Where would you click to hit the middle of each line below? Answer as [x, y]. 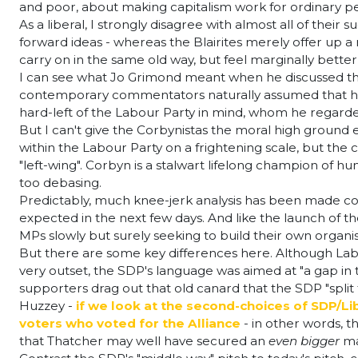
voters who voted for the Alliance [130, 323]
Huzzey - [46, 306]
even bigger [304, 341]
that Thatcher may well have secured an [142, 341]
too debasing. [60, 183]
